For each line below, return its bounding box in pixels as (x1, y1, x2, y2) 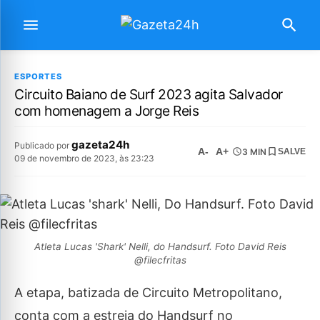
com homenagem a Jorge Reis (14, 102, 199, 119)
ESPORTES (14, 71, 62, 81)
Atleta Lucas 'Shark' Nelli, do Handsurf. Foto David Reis (34, 241, 286, 252)
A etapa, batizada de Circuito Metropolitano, (14, 285, 282, 300)
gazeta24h (71, 138, 129, 151)
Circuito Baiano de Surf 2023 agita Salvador (14, 86, 283, 103)
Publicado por (14, 140, 71, 151)
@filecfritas (134, 254, 186, 266)
